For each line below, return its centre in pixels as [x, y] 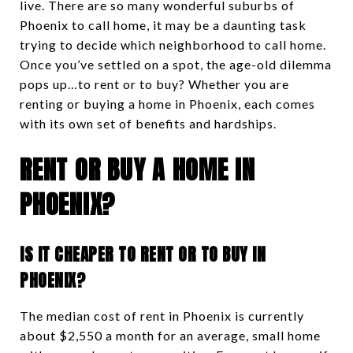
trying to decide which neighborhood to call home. [173, 45]
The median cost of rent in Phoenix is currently [162, 315]
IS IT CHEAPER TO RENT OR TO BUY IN [143, 254]
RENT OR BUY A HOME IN [137, 170]
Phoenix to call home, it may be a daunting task [163, 25]
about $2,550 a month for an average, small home [170, 335]
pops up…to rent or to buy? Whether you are [154, 84]
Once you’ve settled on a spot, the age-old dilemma [176, 64]
